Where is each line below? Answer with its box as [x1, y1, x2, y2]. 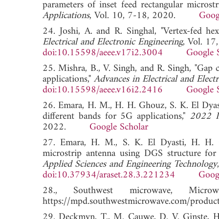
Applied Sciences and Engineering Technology [43, 155, 217, 173]
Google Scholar [89, 118, 148, 136]
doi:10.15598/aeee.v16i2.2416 [43, 81, 163, 99]
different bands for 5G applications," [43, 108, 190, 125]
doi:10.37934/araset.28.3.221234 [43, 166, 175, 184]
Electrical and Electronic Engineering [43, 33, 183, 51]
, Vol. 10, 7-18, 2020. [89, 7, 199, 24]
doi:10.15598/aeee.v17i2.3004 [43, 44, 163, 62]
